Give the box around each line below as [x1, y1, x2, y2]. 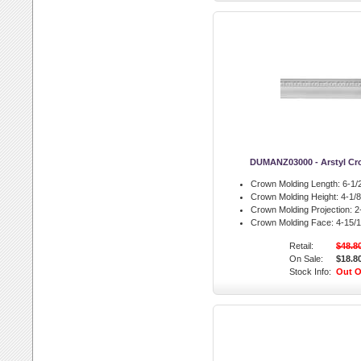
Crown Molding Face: [251, 218, 334, 227]
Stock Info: [289, 267, 331, 276]
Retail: [289, 241, 313, 251]
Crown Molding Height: [251, 192, 338, 201]
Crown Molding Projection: [251, 205, 352, 214]
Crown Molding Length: [251, 179, 340, 189]
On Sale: [289, 254, 323, 263]
